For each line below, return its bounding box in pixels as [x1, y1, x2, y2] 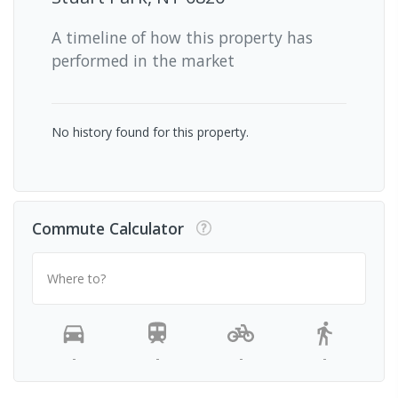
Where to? [47, 269, 106, 287]
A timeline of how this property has [52, 26, 313, 48]
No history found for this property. [52, 123, 249, 140]
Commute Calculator [32, 217, 184, 239]
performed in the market [52, 49, 235, 71]
